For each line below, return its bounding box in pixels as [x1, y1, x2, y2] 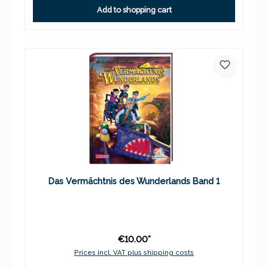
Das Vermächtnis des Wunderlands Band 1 [48, 176, 220, 187]
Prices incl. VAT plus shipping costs [74, 248, 194, 257]
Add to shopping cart [96, 5, 172, 15]
